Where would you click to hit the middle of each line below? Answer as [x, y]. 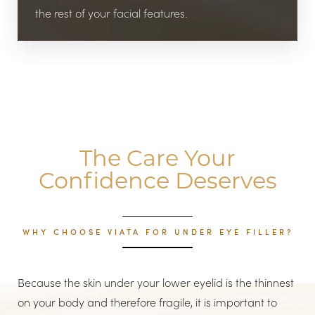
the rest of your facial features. [111, 13]
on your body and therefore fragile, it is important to [147, 302]
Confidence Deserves [157, 179]
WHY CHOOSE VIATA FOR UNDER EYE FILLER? [157, 232]
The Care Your [157, 157]
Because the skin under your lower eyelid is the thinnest [156, 282]
